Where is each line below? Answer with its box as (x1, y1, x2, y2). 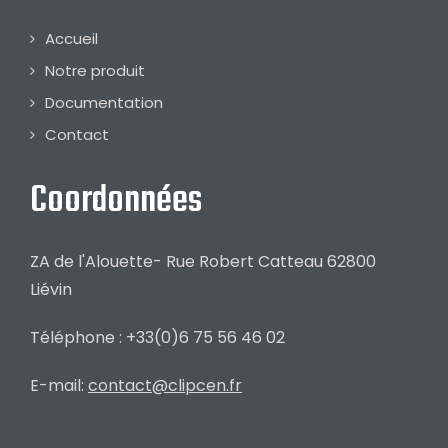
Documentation (45, 92, 163, 114)
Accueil (45, 28, 98, 50)
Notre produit (45, 60, 145, 82)
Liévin (30, 278, 72, 302)
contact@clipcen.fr (88, 374, 242, 398)
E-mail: (30, 374, 88, 398)
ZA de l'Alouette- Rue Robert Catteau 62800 (30, 250, 376, 274)
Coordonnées (30, 173, 202, 231)
